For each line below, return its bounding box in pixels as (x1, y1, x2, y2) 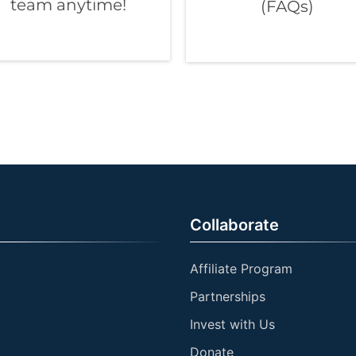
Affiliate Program (190, 261, 292, 277)
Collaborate (190, 215, 279, 235)
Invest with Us (190, 316, 275, 333)
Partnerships (190, 288, 265, 305)
